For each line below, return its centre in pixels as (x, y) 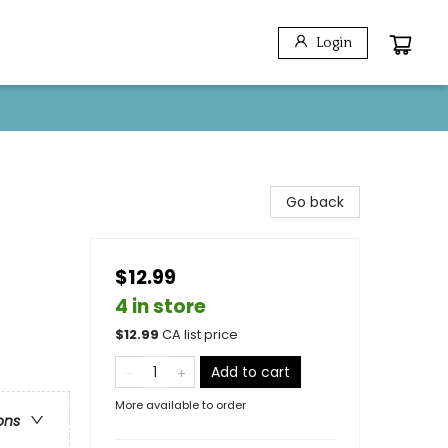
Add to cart (250, 372)
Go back (315, 202)
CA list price (200, 334)
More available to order (180, 405)
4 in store (160, 306)
